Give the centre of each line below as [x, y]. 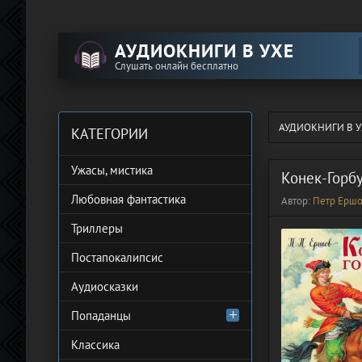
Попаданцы [101, 316]
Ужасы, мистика [112, 170]
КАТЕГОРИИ [109, 134]
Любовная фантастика [128, 199]
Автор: [297, 201]
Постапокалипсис [117, 257]
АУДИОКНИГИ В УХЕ [204, 50]
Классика [95, 345]
